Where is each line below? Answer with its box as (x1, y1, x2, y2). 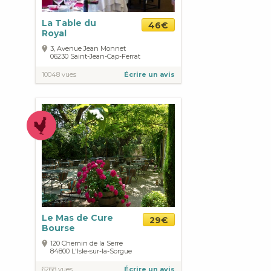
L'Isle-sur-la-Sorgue (71, 247, 132, 255)
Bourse (42, 223, 75, 233)
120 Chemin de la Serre (50, 239, 123, 247)
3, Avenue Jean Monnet (50, 44, 126, 53)
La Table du (42, 18, 96, 28)
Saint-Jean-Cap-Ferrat (70, 52, 140, 60)
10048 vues (42, 70, 76, 79)
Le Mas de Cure (42, 212, 113, 223)
